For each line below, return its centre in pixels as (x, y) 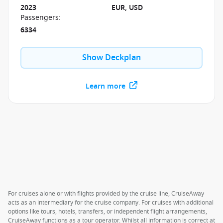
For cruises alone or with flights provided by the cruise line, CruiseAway (106, 194)
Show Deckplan (111, 58)
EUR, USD (127, 8)
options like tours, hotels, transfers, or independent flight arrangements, (108, 212)
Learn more (106, 86)
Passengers (40, 18)
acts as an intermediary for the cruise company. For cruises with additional (111, 203)
